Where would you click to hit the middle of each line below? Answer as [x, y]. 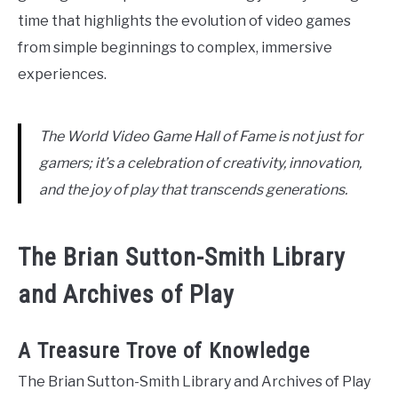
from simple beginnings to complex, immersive [175, 48]
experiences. [62, 75]
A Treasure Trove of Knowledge [164, 351]
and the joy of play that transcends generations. [193, 190]
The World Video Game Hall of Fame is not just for [201, 137]
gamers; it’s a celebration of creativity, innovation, [200, 163]
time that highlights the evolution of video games [184, 21]
